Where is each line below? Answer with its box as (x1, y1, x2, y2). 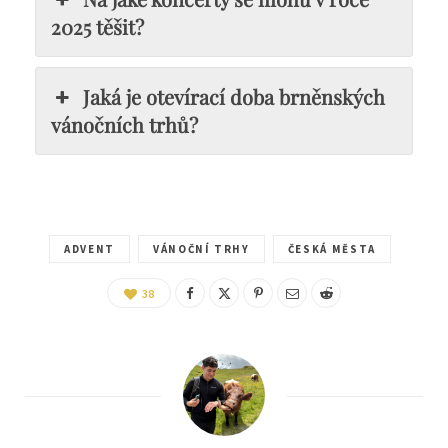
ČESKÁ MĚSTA (287, 242, 376, 256)
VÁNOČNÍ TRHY (152, 242, 250, 256)
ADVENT (64, 242, 115, 256)
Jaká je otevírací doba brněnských (83, 83, 386, 110)
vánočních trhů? (51, 111, 198, 138)
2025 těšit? (51, 13, 144, 40)
